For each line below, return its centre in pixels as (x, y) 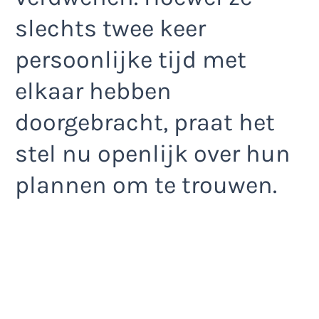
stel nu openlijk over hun (153, 153)
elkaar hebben (93, 91)
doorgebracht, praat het (145, 122)
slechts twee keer (110, 28)
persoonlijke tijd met (131, 59)
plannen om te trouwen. (146, 185)
